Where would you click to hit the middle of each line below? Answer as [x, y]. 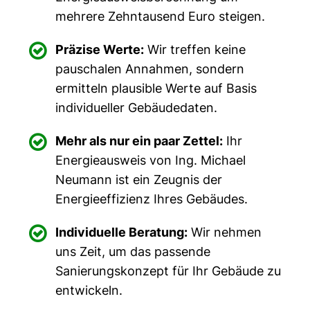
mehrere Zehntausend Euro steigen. [161, 16]
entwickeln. [89, 290]
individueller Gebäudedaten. [137, 108]
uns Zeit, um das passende [133, 252]
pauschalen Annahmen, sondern [150, 69]
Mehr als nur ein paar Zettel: [139, 141]
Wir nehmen [225, 232]
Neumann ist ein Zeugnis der [139, 180]
